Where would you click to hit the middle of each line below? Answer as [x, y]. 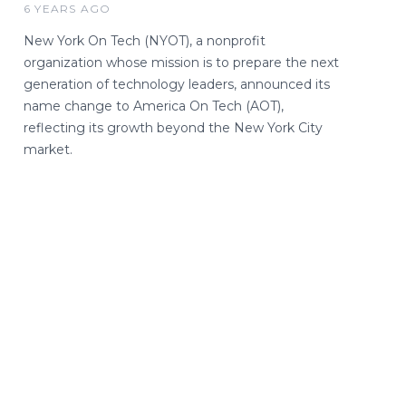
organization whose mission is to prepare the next [181, 63]
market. [48, 150]
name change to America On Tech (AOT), [154, 106]
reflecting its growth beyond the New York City [173, 128]
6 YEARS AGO [68, 9]
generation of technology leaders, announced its [177, 85]
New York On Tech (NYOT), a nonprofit [145, 41]
